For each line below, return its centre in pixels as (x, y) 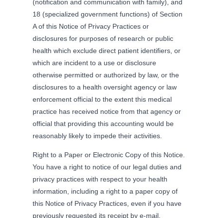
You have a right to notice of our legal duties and (107, 167)
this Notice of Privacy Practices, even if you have (107, 203)
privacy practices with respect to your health (100, 179)
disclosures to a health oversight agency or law (105, 87)
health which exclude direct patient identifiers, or (107, 50)
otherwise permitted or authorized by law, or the (106, 75)
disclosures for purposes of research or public (103, 38)
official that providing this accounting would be (103, 123)
